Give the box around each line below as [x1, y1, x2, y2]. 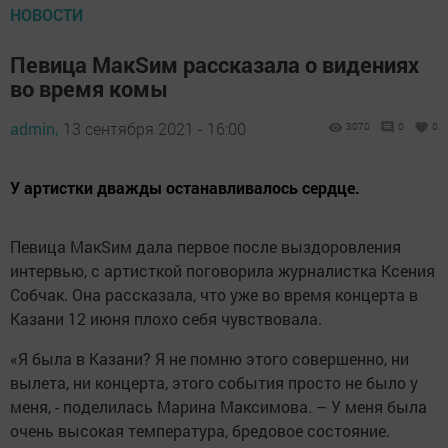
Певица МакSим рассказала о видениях [10, 50, 419, 80]
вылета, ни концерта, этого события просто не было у [10, 372, 418, 394]
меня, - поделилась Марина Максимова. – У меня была [10, 396, 427, 418]
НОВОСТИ [10, 4, 83, 26]
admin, [10, 118, 58, 140]
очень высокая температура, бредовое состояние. [10, 420, 390, 442]
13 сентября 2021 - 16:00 [63, 118, 246, 140]
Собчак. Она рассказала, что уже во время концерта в [10, 284, 418, 306]
